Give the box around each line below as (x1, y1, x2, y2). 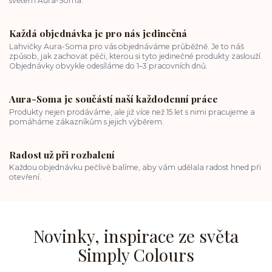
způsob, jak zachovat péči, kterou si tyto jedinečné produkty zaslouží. (9, 52, 262, 61)
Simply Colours (77, 243, 194, 266)
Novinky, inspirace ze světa (33, 224, 239, 247)
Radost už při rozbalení (9, 148, 115, 161)
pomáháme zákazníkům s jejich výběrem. (9, 117, 164, 126)
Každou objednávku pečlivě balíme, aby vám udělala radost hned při (9, 163, 261, 172)
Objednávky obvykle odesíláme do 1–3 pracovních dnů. (9, 61, 208, 70)
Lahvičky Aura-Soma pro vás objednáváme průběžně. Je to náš (9, 42, 244, 51)
